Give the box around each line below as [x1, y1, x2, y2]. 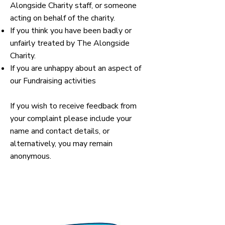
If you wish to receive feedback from [10, 100, 137, 111]
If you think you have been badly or [10, 25, 132, 36]
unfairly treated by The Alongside [10, 38, 130, 49]
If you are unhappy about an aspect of [10, 63, 141, 74]
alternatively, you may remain [10, 138, 113, 149]
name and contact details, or [10, 126, 109, 137]
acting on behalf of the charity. [10, 13, 115, 24]
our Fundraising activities [10, 75, 96, 86]
